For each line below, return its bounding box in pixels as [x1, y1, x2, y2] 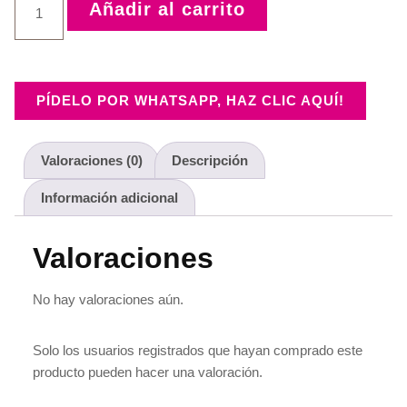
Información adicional [41, 189, 178, 205]
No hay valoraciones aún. [33, 291, 184, 307]
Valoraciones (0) [41, 152, 143, 168]
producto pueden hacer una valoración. [33, 363, 263, 380]
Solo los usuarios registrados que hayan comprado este [33, 342, 362, 358]
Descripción [172, 152, 248, 168]
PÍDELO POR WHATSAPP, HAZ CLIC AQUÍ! [36, 92, 344, 108]
